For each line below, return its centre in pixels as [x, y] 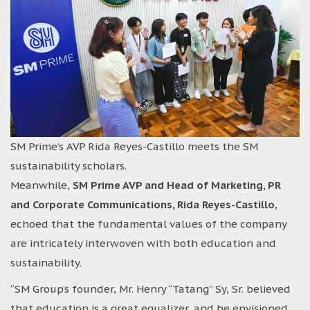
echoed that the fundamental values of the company [148, 224]
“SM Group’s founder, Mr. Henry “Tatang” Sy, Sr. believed [151, 289]
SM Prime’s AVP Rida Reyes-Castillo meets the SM [134, 146]
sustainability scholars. [69, 165]
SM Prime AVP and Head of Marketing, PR [177, 185]
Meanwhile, [42, 185]
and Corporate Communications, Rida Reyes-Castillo [143, 204]
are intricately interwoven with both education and [143, 243]
